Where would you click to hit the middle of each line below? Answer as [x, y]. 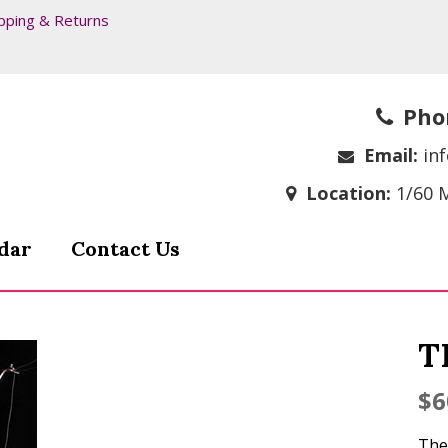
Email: [390, 154]
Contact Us [125, 248]
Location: [348, 192]
